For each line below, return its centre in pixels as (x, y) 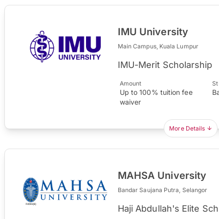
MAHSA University (162, 175)
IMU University (153, 32)
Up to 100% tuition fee (156, 92)
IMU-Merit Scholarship (165, 65)
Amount (131, 83)
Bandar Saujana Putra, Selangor (163, 190)
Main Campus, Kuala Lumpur (158, 46)
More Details (187, 128)
